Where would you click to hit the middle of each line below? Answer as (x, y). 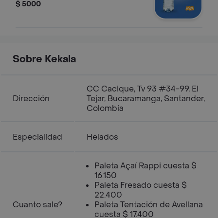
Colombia (105, 108)
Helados (102, 137)
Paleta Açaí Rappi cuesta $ (145, 166)
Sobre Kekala (44, 59)
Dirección (31, 99)
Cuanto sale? (37, 205)
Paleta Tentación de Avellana (149, 205)
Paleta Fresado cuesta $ (141, 185)
